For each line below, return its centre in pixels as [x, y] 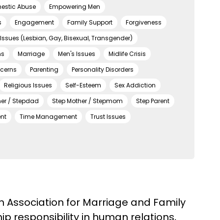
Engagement [34, 22]
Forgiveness [144, 22]
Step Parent [153, 101]
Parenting [44, 69]
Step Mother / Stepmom [87, 101]
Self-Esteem [83, 85]
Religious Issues [28, 85]
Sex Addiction [135, 85]
